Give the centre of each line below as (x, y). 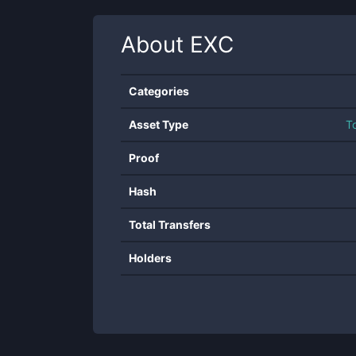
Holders (150, 258)
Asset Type (159, 124)
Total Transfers (170, 224)
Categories (159, 91)
